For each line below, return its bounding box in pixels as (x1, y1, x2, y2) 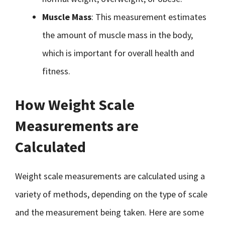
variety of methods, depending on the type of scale (15, 188, 207, 200)
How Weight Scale (15, 95, 135, 114)
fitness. (42, 65, 70, 77)
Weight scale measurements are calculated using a (15, 170, 205, 182)
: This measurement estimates (91, 11, 206, 23)
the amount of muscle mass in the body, (42, 29, 193, 41)
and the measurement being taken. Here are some (15, 206, 204, 218)
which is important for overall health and (42, 47, 194, 59)
